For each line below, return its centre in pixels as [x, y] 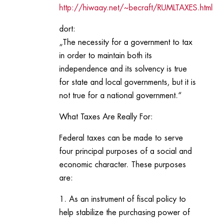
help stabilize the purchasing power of [124, 213]
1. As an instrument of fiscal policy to [122, 200]
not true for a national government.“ [120, 96]
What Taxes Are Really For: [106, 117]
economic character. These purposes [122, 165]
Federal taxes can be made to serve [121, 138]
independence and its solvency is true [123, 69]
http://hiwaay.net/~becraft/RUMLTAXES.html [136, 8]
